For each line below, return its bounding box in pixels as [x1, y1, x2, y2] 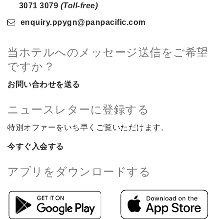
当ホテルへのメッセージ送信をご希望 [7, 46, 208, 59]
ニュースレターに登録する [7, 104, 149, 116]
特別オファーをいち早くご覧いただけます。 [7, 123, 169, 131]
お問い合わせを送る [7, 80, 80, 88]
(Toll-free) [60, 1, 98, 10]
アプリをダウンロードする [7, 166, 151, 178]
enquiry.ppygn [20, 18, 77, 26]
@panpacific [77, 18, 127, 26]
